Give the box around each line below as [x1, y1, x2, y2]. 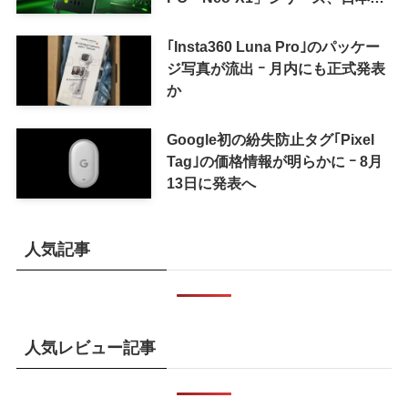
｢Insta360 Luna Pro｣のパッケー [166, 37, 380, 55]
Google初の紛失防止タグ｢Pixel [166, 130, 374, 148]
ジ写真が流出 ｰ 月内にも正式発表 [166, 59, 385, 76]
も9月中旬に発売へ [166, 10, 291, 27]
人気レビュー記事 [24, 338, 156, 357]
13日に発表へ [166, 174, 256, 191]
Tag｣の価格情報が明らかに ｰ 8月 [166, 152, 382, 169]
